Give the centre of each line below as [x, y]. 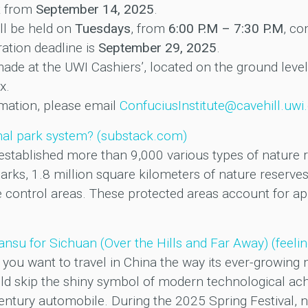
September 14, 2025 [95, 10]
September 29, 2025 [157, 48]
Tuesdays [102, 29]
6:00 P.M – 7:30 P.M [225, 29]
